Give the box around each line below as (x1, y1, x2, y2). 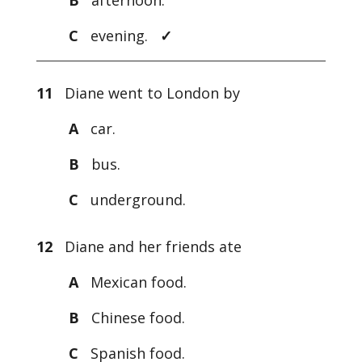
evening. (86, 26, 160, 46)
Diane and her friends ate (52, 237, 242, 257)
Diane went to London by (52, 83, 240, 103)
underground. (86, 190, 186, 210)
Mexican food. (82, 272, 187, 293)
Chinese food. (86, 308, 185, 328)
